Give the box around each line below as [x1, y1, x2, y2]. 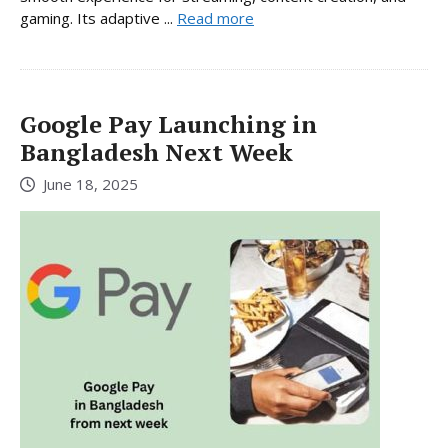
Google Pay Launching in [20, 107, 317, 140]
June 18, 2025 [43, 174, 138, 195]
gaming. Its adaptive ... [20, 7, 177, 28]
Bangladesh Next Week [20, 135, 293, 168]
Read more [177, 7, 254, 28]
